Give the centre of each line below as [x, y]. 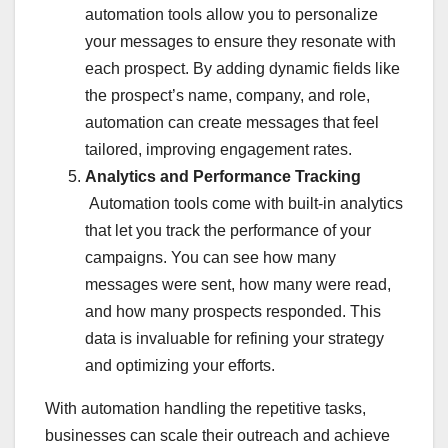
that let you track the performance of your [228, 231]
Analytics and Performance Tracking [223, 177]
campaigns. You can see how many [210, 258]
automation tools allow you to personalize [231, 15]
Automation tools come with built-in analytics [244, 204]
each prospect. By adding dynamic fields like [242, 69]
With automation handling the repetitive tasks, [205, 409]
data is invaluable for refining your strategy [234, 339]
